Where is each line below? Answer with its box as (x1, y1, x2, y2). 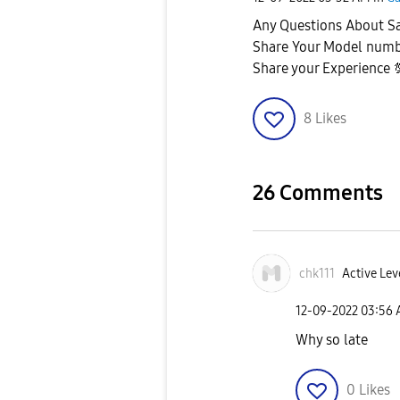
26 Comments (253, 180, 383, 206)
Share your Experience (253, 60, 394, 78)
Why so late (296, 330, 368, 348)
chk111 (299, 265, 335, 281)
